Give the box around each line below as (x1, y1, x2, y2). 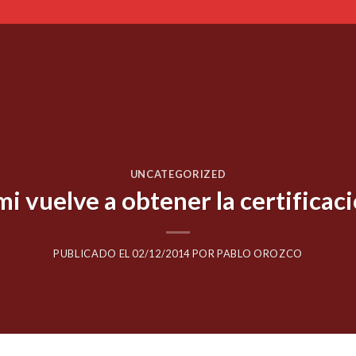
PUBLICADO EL (53, 247, 133, 261)
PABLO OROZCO (217, 247, 303, 261)
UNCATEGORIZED (130, 167, 226, 180)
